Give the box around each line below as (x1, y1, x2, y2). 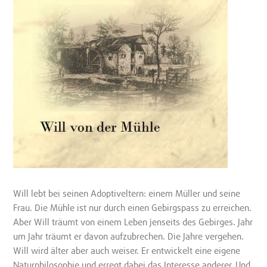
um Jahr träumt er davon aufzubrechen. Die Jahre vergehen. (13, 231, 244, 242)
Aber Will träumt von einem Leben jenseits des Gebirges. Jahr (13, 216, 253, 228)
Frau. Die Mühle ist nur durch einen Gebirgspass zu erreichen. (13, 202, 252, 213)
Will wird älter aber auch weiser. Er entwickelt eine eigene (13, 245, 241, 256)
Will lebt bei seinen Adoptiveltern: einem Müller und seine (13, 188, 241, 199)
